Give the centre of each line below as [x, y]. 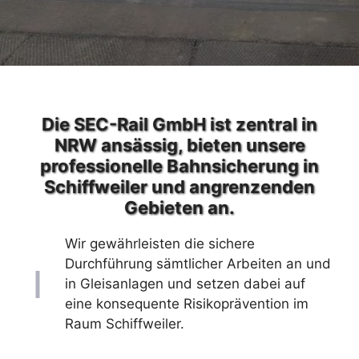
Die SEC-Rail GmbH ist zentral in [179, 124]
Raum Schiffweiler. [125, 324]
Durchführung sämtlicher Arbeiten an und [198, 264]
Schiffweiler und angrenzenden [179, 187]
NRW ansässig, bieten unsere [179, 145]
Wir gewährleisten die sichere [160, 244]
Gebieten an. [179, 208]
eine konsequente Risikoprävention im [187, 304]
